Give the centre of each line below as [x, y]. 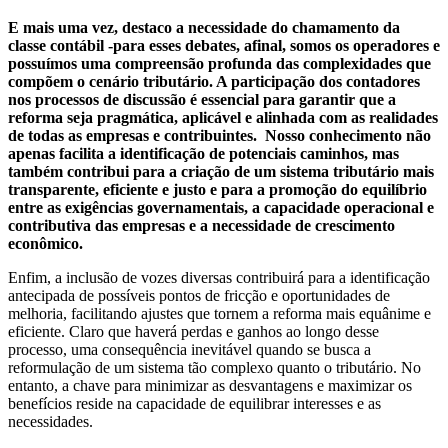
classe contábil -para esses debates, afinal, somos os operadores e [224, 45]
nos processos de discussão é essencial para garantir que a [202, 99]
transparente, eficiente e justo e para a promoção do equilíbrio [217, 189]
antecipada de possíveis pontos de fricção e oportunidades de [199, 295]
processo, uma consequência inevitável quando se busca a [189, 349]
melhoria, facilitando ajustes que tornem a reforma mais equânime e [219, 313]
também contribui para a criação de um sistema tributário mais [221, 171]
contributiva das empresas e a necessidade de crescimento [201, 225]
